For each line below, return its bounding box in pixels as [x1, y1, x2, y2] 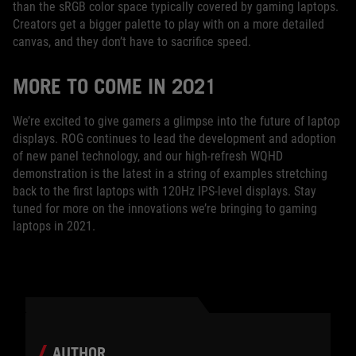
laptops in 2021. [13, 218, 95, 234]
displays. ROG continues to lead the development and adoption [13, 130, 336, 146]
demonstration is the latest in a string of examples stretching [13, 165, 327, 181]
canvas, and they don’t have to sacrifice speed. [13, 33, 251, 49]
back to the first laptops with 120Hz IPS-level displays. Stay [13, 183, 316, 199]
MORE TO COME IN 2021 [13, 72, 216, 99]
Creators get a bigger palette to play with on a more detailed [13, 16, 324, 32]
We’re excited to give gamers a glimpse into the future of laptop [13, 113, 340, 129]
